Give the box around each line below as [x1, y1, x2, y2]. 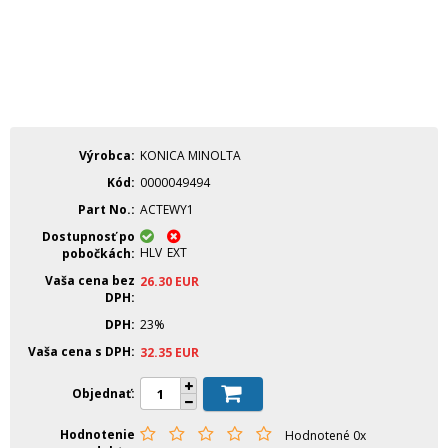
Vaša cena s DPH [28, 343, 131, 360]
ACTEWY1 [140, 201, 194, 218]
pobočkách [62, 245, 131, 262]
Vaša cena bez [45, 272, 135, 289]
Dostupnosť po [42, 228, 135, 245]
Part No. [78, 201, 131, 218]
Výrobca [79, 147, 131, 164]
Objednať [72, 385, 131, 402]
